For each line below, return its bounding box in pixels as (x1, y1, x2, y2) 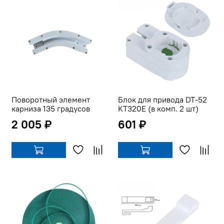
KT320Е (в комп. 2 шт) (118, 103, 198, 114)
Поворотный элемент (11, 94, 90, 105)
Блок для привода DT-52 (118, 94, 207, 105)
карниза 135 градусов (11, 103, 90, 114)
